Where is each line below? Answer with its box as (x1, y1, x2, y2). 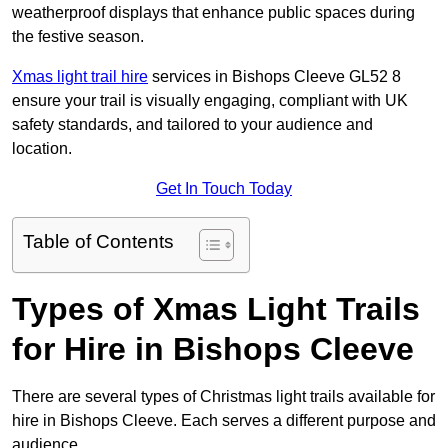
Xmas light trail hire (12, 68, 148, 86)
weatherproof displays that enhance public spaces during (12, 4, 415, 22)
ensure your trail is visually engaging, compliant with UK (12, 92, 408, 110)
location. (12, 140, 72, 158)
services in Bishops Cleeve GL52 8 (148, 68, 401, 86)
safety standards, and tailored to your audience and (12, 116, 373, 134)
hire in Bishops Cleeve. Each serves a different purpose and (12, 412, 436, 430)
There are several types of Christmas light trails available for (12, 388, 435, 406)
